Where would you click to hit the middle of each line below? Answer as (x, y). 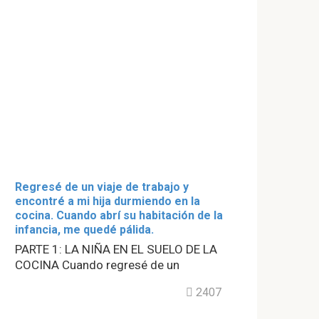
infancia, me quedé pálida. (84, 230)
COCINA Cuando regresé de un (97, 265)
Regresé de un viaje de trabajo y (102, 187)
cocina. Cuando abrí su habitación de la (119, 216)
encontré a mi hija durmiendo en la (108, 202)
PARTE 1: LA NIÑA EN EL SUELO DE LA (116, 250)
